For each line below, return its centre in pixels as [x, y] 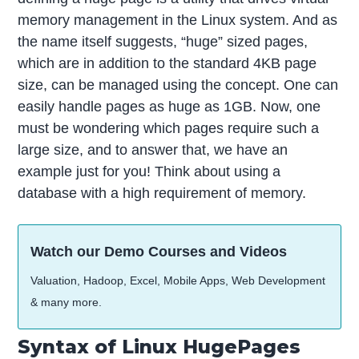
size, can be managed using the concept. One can [178, 85]
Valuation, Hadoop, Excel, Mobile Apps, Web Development [178, 280]
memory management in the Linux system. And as [178, 20]
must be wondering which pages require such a [169, 128]
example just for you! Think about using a [149, 171]
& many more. [67, 302]
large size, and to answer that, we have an [153, 149]
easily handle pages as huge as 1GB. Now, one [169, 106]
